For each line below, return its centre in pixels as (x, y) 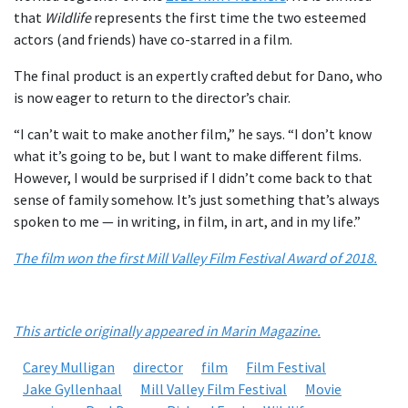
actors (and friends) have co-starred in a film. (153, 40)
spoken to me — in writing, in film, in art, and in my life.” (187, 222)
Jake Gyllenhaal (72, 389)
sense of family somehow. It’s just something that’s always (197, 200)
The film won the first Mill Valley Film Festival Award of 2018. (195, 258)
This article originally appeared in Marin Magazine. (167, 331)
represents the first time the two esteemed (229, 18)
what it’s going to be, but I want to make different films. (188, 156)
